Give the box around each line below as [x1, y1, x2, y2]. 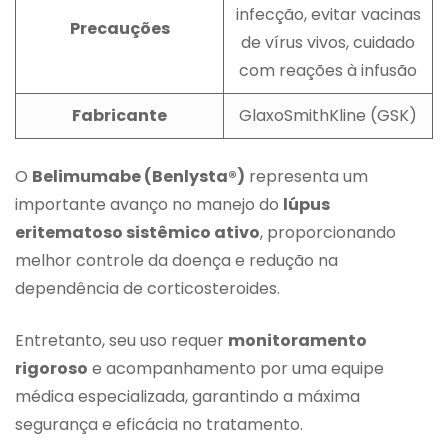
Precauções [69, 16, 170, 40]
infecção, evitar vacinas [235, 2, 421, 26]
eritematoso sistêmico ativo [15, 220, 260, 244]
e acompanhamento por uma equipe [88, 356, 384, 380]
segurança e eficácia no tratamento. [15, 412, 303, 436]
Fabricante [72, 103, 167, 127]
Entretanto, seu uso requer [15, 328, 228, 352]
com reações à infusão [239, 58, 417, 82]
